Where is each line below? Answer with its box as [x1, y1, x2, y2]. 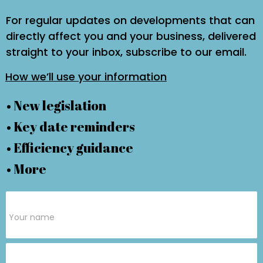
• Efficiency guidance [6, 139, 133, 156]
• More [6, 160, 46, 177]
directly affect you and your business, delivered [6, 28, 256, 43]
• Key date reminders [6, 117, 135, 135]
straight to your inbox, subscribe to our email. [6, 44, 247, 59]
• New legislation [6, 96, 106, 114]
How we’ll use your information [5, 69, 167, 84]
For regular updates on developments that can [6, 12, 255, 28]
